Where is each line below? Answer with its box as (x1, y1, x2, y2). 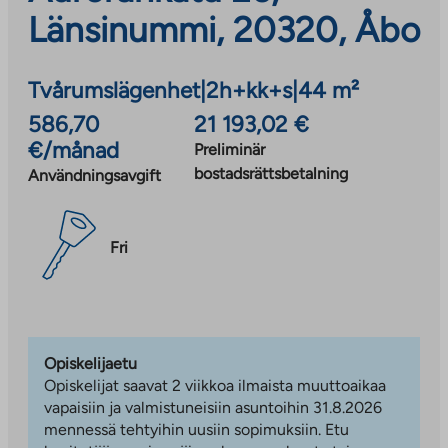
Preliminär (193, 139, 265, 159)
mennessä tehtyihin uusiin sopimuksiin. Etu (44, 419, 349, 439)
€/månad (28, 136, 119, 164)
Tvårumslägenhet (28, 76, 200, 104)
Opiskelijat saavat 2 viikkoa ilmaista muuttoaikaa (44, 375, 386, 395)
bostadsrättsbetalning (193, 163, 348, 183)
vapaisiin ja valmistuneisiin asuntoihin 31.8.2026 (44, 397, 382, 417)
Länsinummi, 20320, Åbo (28, 8, 420, 51)
